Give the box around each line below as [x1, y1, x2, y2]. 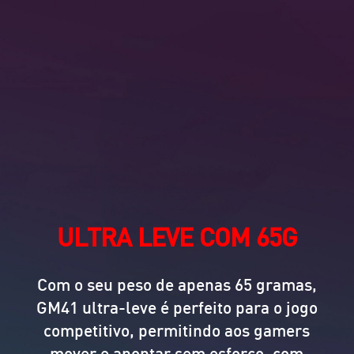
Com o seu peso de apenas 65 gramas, [36, 273, 317, 295]
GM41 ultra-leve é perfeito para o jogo [36, 296, 318, 318]
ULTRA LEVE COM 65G [56, 220, 298, 253]
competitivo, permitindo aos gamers [43, 318, 311, 341]
